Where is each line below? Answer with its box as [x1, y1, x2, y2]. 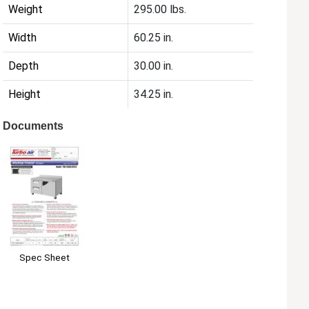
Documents [3, 119, 64, 132]
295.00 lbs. [134, 2, 187, 16]
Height [8, 87, 41, 101]
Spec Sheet [19, 252, 70, 263]
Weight [8, 2, 43, 16]
